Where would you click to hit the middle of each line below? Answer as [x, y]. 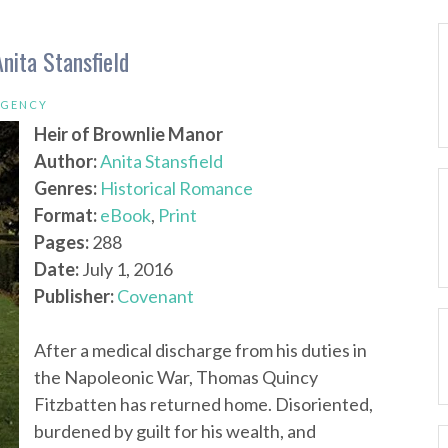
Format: [65, 215]
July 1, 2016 [126, 269]
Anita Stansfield [161, 161]
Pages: [61, 242]
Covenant [155, 296]
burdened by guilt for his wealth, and [175, 431]
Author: [65, 161]
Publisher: [74, 296]
